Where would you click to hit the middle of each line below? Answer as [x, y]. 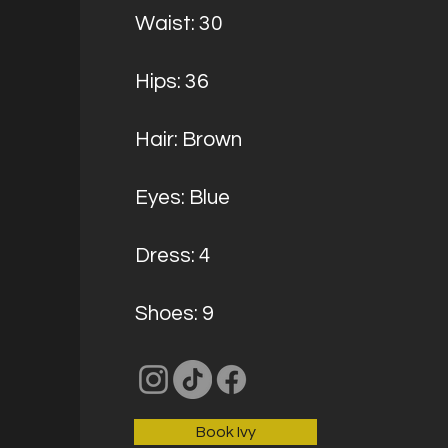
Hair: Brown [188, 139]
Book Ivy [225, 432]
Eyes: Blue [182, 197]
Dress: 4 [173, 255]
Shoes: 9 [174, 313]
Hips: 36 [172, 81]
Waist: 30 [179, 23]
